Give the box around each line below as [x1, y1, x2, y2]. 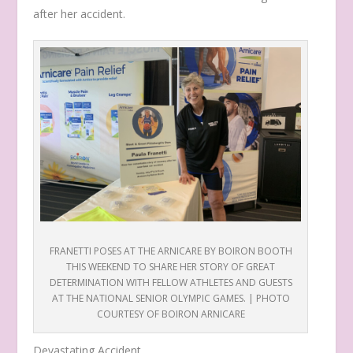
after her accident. [33, 6, 126, 21]
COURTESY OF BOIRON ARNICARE [96, 307, 245, 321]
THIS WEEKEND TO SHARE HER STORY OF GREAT [66, 260, 276, 274]
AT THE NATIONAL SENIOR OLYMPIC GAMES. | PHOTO [51, 292, 290, 306]
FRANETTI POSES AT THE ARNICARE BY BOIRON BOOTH [49, 244, 292, 258]
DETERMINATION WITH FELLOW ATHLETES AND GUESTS [49, 276, 292, 290]
